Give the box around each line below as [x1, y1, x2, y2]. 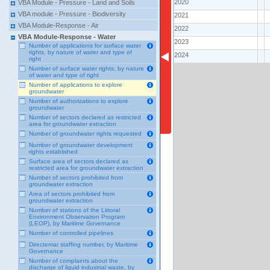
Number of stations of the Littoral [29, 207, 120, 213]
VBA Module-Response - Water [18, 33, 116, 40]
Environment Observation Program [29, 213, 125, 220]
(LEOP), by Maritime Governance [29, 220, 121, 227]
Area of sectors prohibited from [29, 190, 115, 197]
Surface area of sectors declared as [29, 158, 128, 165]
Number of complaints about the [29, 257, 118, 264]
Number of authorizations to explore [29, 98, 128, 104]
